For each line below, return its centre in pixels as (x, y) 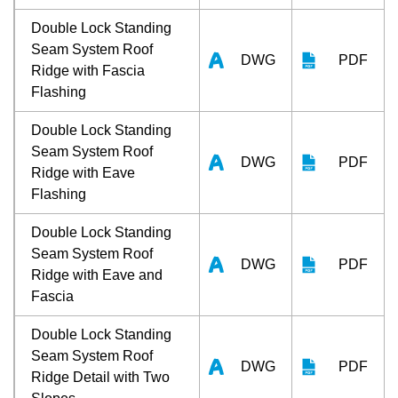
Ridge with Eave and (97, 275)
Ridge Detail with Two (100, 377)
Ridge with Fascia (88, 70)
